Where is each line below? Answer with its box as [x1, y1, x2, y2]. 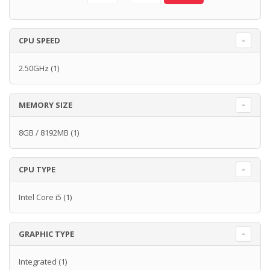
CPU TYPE [19, 164, 55, 175]
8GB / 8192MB [19, 127, 69, 139]
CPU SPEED [19, 35, 60, 46]
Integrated [19, 256, 57, 268]
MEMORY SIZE [19, 99, 72, 111]
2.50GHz [19, 63, 49, 74]
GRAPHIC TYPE [19, 228, 74, 240]
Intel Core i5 [19, 192, 61, 203]
